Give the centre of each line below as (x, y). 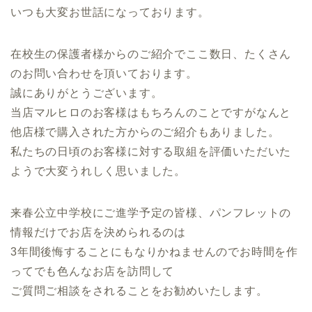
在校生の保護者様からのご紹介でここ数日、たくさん (151, 54)
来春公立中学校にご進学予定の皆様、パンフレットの (151, 213)
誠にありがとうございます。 (87, 93)
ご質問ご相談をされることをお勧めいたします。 (139, 291)
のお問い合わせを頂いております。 (104, 74)
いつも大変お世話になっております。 (110, 13)
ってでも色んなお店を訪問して (93, 272)
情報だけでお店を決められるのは (98, 233)
